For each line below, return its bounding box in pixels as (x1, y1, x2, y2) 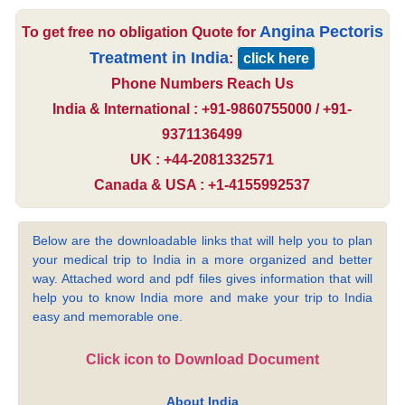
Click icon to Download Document (85, 352, 319, 368)
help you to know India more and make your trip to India (33, 290, 372, 306)
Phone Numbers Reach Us (110, 76, 294, 92)
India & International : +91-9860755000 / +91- (52, 101, 353, 118)
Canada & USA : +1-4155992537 (94, 177, 311, 193)
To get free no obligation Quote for (21, 24, 259, 41)
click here (242, 51, 309, 67)
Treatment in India (89, 49, 229, 68)
